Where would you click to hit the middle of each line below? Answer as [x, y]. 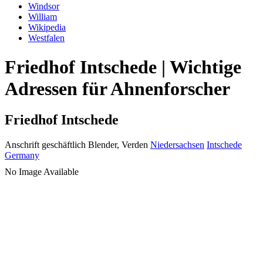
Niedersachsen [177, 145]
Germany [22, 156]
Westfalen [46, 38]
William [43, 17]
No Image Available [42, 172]
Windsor [44, 6]
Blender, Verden [118, 145]
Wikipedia [47, 28]
